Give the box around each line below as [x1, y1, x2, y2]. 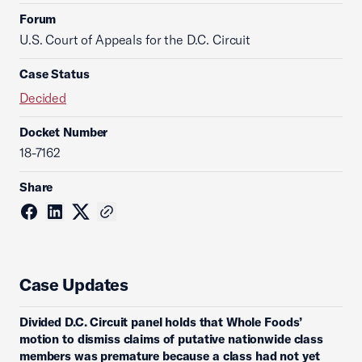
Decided [19, 90, 66, 106]
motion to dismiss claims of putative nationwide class [19, 331, 323, 347]
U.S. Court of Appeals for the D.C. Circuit [19, 32, 250, 48]
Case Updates [19, 274, 128, 295]
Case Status [19, 66, 90, 82]
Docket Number [19, 124, 108, 140]
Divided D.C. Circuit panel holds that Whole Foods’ [19, 314, 303, 330]
